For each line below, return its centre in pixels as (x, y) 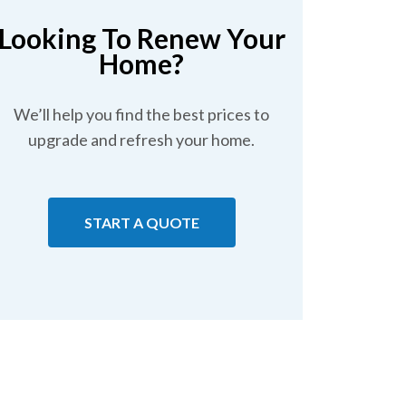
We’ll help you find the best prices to (141, 114)
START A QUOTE (141, 222)
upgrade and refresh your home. (141, 140)
